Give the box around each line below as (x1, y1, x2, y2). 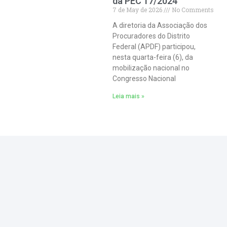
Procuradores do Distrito (112, 32, 190, 41)
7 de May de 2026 (112, 6, 164, 14)
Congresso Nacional (112, 74, 176, 83)
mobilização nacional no (112, 64, 190, 72)
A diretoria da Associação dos (112, 21, 207, 30)
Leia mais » (112, 93, 144, 100)
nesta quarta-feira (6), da (112, 53, 193, 62)
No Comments (170, 6, 214, 14)
